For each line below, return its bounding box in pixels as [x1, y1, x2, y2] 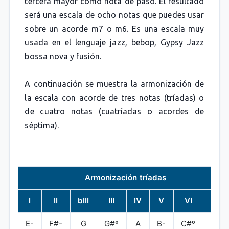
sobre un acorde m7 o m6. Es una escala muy [25, 24, 204, 33]
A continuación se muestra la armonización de [25, 79, 204, 88]
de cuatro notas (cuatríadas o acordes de [25, 107, 204, 116]
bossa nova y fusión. [25, 52, 102, 61]
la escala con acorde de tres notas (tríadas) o [25, 93, 204, 102]
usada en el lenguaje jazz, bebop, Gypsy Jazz [25, 38, 204, 47]
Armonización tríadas [84, 173, 166, 182]
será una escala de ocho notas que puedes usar [25, 10, 204, 19]
